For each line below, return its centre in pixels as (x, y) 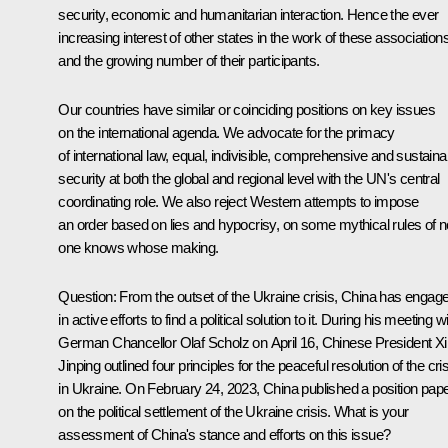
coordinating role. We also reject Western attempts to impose (238, 201)
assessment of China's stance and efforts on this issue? (224, 434)
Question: (87, 296)
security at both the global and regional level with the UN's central (249, 178)
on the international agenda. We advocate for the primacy (226, 132)
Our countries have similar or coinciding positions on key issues (246, 109)
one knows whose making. (138, 247)
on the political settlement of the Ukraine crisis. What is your (233, 411)
